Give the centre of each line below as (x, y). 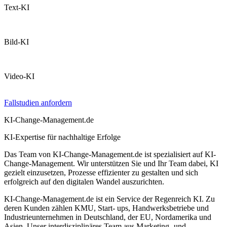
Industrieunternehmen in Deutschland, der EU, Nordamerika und (108, 217)
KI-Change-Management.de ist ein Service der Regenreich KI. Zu (109, 199)
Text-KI (17, 8)
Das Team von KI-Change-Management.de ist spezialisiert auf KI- (110, 155)
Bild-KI (16, 42)
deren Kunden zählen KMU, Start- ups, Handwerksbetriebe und (106, 208)
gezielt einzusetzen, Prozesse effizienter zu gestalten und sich (101, 173)
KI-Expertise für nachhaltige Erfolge (62, 137)
